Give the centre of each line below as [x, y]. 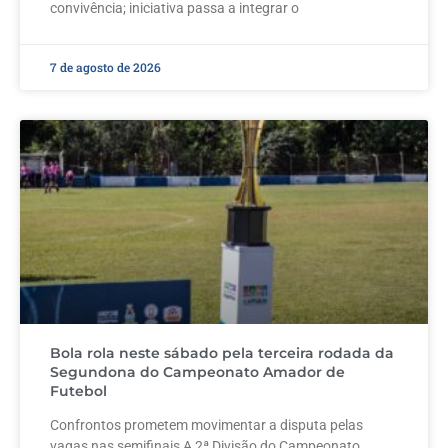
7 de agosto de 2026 [105, 66]
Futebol [78, 390]
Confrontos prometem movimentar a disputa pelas [206, 424]
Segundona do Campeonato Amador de [197, 371]
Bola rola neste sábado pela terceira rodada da [222, 352]
